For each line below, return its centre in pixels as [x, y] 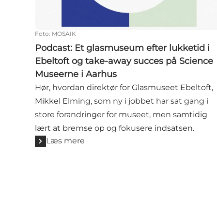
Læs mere [65, 141]
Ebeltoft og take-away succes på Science [124, 61]
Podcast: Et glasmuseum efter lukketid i [122, 48]
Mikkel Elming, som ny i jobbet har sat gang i [122, 101]
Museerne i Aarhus [76, 74]
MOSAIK [64, 34]
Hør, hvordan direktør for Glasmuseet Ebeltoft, [124, 88]
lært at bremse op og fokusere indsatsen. [115, 128]
